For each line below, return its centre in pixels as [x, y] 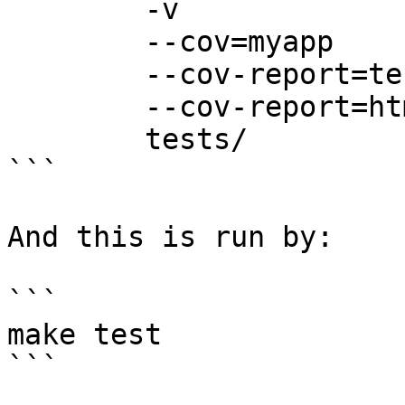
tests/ [76, 139]
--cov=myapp [76, 42]
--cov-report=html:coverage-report [76, 107]
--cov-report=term [76, 74]
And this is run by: [170, 237]
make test [85, 334]
